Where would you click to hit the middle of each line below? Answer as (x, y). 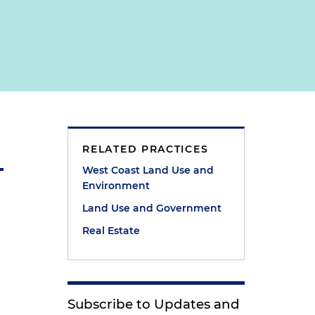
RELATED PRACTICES (146, 149)
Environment (116, 186)
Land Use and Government (152, 208)
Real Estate (111, 231)
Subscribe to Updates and (154, 304)
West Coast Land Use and (148, 170)
